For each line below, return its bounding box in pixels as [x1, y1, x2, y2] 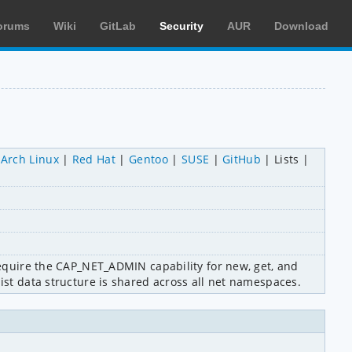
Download [274, 20, 328, 32]
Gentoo [129, 151, 168, 167]
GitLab [100, 20, 136, 32]
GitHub [222, 151, 262, 167]
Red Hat [71, 151, 116, 167]
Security [159, 20, 203, 32]
